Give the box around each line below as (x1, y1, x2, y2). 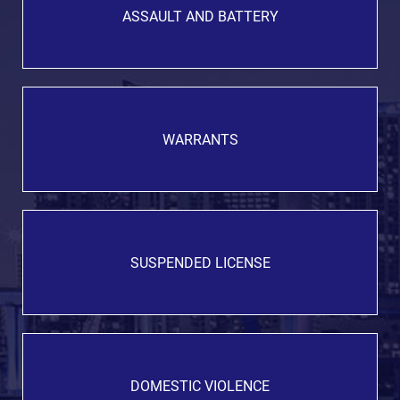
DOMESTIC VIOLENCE (130, 377, 270, 395)
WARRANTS (162, 130, 238, 148)
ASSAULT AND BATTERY (121, 7, 279, 25)
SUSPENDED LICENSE (129, 254, 271, 271)
